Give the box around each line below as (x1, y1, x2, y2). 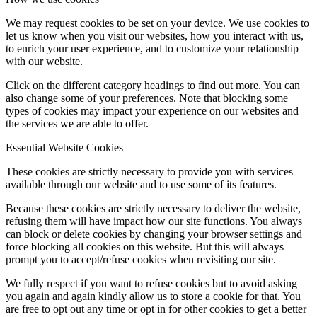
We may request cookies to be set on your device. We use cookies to (6, 16, 309, 29)
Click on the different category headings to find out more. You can (6, 79, 300, 91)
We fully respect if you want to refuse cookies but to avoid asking (6, 277, 297, 289)
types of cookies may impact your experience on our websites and (6, 104, 299, 117)
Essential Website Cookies (6, 141, 123, 154)
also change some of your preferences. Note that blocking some (6, 91, 288, 104)
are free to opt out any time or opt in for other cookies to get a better (6, 302, 306, 315)
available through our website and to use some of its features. (6, 178, 277, 190)
